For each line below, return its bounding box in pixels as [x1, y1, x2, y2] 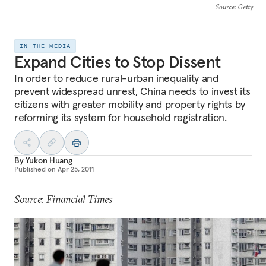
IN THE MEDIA [20, 42, 71, 50]
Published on [14, 164, 56, 173]
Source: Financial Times [14, 192, 113, 206]
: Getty [234, 2, 253, 11]
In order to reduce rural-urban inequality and [14, 71, 218, 85]
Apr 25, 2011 [58, 164, 94, 173]
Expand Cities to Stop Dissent [14, 52, 221, 72]
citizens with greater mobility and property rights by [14, 97, 246, 111]
